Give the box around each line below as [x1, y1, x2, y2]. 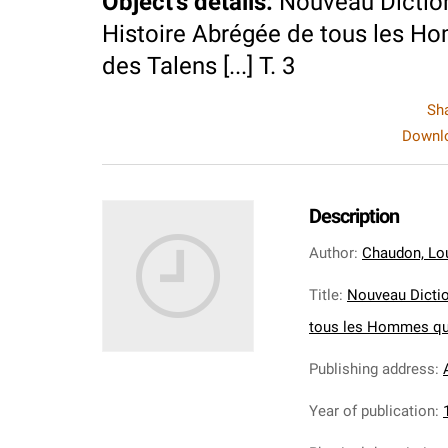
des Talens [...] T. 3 [102, 52, 295, 80]
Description [309, 204, 399, 228]
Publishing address [309, 360, 435, 378]
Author [309, 244, 354, 262]
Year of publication [309, 402, 435, 420]
